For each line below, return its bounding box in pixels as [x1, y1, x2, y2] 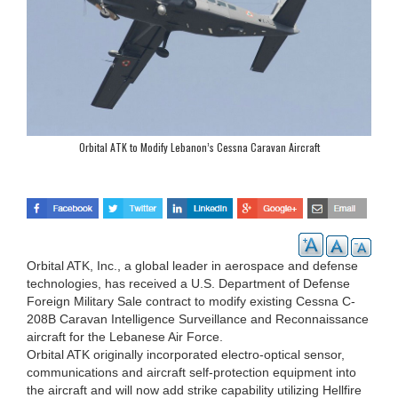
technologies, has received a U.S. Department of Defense [27, 275, 350, 291]
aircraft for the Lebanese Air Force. [27, 329, 223, 344]
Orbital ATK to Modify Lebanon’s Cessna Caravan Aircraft [78, 139, 320, 155]
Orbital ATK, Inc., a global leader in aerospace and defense [27, 258, 358, 273]
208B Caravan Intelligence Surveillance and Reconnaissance [27, 311, 369, 326]
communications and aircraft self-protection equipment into [27, 364, 356, 379]
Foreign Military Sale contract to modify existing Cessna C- [27, 293, 355, 308]
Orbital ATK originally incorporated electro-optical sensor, [27, 346, 345, 362]
